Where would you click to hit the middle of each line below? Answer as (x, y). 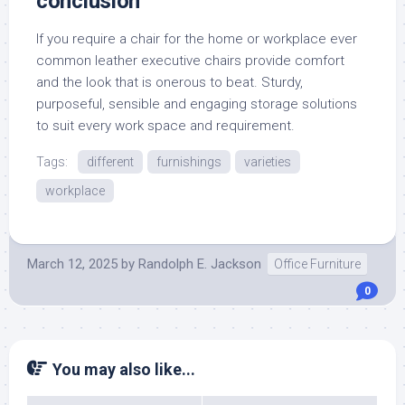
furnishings (189, 162)
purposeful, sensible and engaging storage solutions (197, 104)
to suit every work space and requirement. (165, 126)
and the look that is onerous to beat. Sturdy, (170, 82)
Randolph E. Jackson (200, 264)
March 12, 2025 (72, 264)
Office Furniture (317, 264)
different (110, 162)
